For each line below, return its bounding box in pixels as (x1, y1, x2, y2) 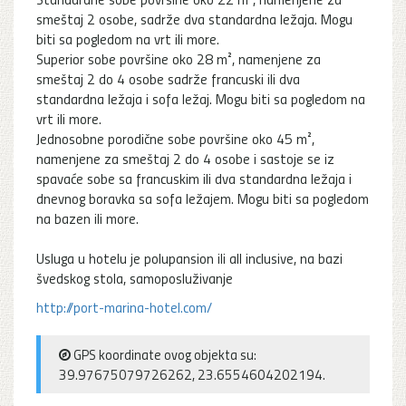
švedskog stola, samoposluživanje (36, 267, 233, 288)
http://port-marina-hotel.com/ (36, 296, 212, 317)
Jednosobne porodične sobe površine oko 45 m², (36, 128, 314, 149)
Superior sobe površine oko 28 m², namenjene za (36, 48, 321, 69)
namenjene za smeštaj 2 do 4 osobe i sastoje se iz (36, 148, 334, 169)
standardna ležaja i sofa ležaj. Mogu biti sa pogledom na (36, 88, 365, 109)
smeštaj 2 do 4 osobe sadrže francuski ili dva (36, 68, 300, 89)
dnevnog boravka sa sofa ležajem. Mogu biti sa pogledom (36, 188, 369, 208)
